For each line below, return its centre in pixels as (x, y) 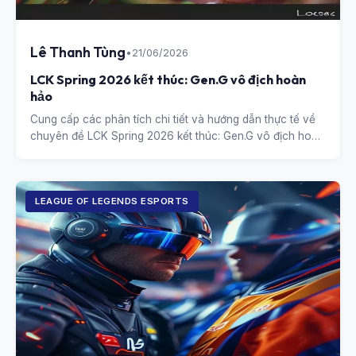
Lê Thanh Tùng (78, 52)
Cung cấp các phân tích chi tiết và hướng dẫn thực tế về (173, 119)
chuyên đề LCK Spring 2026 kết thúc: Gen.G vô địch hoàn (177, 135)
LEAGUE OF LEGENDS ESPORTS (112, 201)
